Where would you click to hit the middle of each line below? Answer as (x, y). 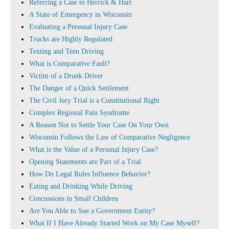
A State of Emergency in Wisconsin (81, 15)
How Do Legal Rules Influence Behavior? (90, 174)
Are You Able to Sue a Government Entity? (92, 211)
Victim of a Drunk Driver (66, 76)
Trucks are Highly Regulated (71, 39)
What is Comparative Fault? (70, 64)
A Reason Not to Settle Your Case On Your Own (99, 125)
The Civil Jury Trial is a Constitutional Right (94, 100)
